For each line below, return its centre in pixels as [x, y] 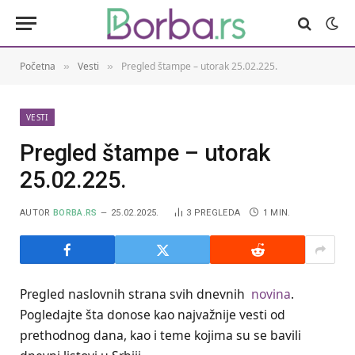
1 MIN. [277, 213]
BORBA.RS [75, 213]
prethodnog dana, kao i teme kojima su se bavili [160, 335]
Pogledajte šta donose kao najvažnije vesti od [153, 315]
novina [271, 294]
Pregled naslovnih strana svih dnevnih [134, 294]
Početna [38, 66]
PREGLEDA [217, 213]
